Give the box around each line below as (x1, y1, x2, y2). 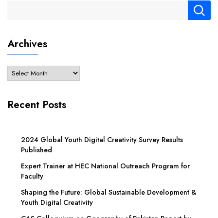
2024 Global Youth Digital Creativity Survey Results (21, 135, 183, 145)
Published (21, 145, 52, 155)
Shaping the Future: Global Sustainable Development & (21, 187, 197, 198)
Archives (7, 36, 47, 52)
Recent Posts (7, 97, 66, 112)
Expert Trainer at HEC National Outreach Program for (21, 161, 190, 171)
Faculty (21, 171, 43, 182)
